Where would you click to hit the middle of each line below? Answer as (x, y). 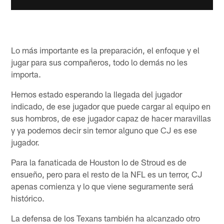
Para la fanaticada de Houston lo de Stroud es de (99, 162)
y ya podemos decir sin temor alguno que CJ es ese (104, 130)
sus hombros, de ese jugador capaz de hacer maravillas (111, 118)
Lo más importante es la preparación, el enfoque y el (105, 50)
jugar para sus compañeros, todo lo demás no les (99, 62)
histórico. (28, 198)
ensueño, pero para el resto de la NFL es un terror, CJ (107, 174)
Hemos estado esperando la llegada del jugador (97, 94)
